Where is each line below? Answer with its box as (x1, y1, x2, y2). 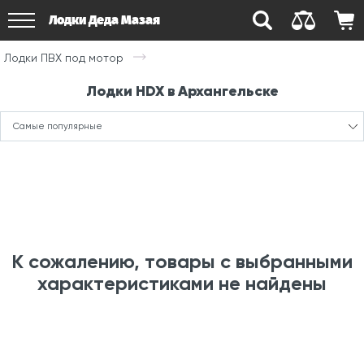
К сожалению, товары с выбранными (11, 249, 353, 273)
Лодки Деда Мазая (49, 12, 160, 28)
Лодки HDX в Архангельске (85, 82, 279, 100)
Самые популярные (13, 120, 102, 132)
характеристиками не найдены (37, 271, 327, 295)
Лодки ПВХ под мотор (4, 50, 123, 64)
